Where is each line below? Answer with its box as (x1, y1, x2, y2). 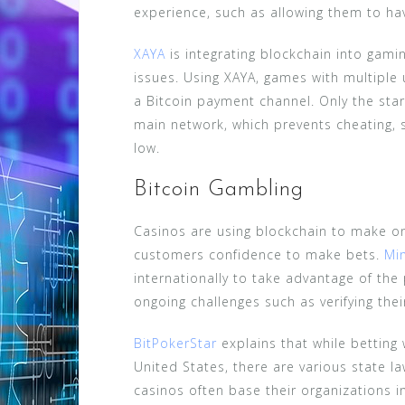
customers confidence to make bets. (134, 245, 384, 263)
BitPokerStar (134, 334, 217, 352)
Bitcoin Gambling (134, 178, 304, 201)
